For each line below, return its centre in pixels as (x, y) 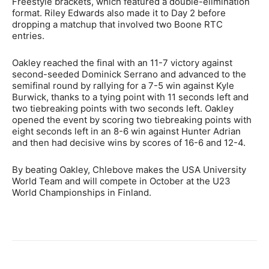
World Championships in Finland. (82, 192)
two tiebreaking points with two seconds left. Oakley (123, 108)
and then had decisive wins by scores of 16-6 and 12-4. (129, 142)
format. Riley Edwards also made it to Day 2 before (119, 13)
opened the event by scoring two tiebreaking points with (132, 119)
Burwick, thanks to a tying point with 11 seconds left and (130, 97)
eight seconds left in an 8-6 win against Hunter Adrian (126, 131)
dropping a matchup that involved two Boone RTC (117, 24)
